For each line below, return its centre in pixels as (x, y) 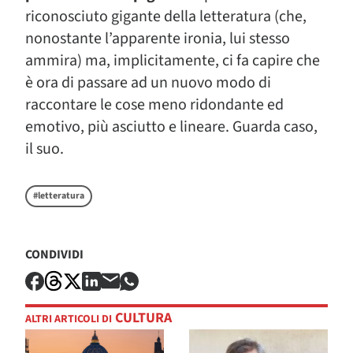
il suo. (45, 149)
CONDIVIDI (54, 254)
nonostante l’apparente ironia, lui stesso (158, 38)
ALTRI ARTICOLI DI (69, 320)
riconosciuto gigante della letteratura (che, (166, 16)
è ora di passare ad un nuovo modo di (148, 82)
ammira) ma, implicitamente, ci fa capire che (173, 60)
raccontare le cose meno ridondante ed (154, 104)
